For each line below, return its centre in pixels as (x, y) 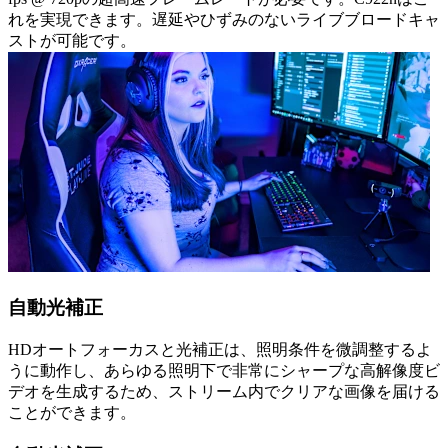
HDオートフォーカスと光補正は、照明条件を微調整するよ (220, 349)
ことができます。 (72, 412)
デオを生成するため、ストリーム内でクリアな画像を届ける (224, 391)
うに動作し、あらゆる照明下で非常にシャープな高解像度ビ (224, 370)
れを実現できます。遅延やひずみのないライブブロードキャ (224, 20)
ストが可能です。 (72, 41)
